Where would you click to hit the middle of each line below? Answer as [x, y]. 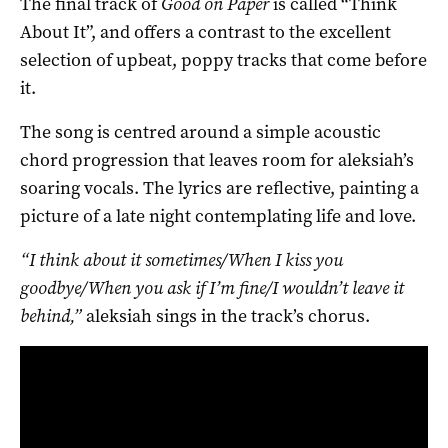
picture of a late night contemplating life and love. [218, 215]
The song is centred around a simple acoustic [200, 131]
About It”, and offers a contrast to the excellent [205, 31]
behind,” [51, 315]
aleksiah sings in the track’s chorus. [226, 315]
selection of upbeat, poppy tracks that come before [223, 59]
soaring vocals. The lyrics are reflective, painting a [219, 187]
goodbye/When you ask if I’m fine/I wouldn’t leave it [212, 287]
